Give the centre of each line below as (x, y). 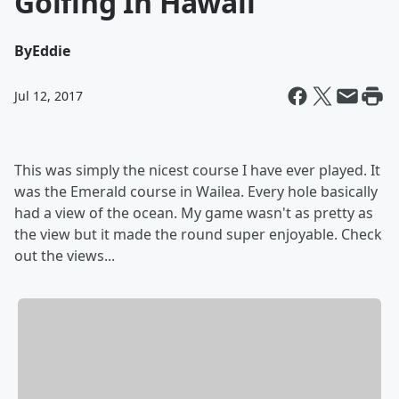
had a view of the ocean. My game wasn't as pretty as (194, 213)
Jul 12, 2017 (49, 96)
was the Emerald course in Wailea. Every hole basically (196, 191)
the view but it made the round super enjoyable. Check (198, 234)
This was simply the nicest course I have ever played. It (197, 170)
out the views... (65, 256)
